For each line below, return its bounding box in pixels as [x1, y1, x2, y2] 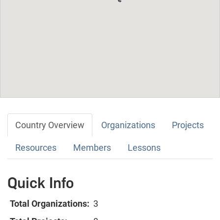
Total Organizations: [10, 198, 89, 209]
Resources [15, 142, 56, 153]
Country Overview [15, 120, 84, 131]
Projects [172, 120, 204, 131]
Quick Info [7, 174, 74, 192]
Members [73, 142, 111, 153]
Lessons [128, 142, 161, 153]
